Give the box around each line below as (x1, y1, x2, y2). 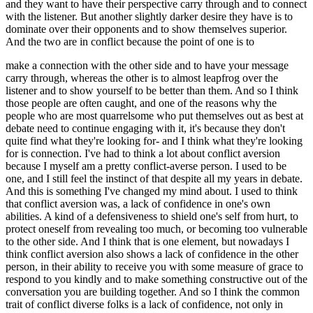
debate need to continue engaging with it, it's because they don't (6, 122, 285, 134)
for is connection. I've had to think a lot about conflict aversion (6, 147, 280, 159)
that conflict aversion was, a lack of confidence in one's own (6, 197, 270, 210)
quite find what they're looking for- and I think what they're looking (6, 134, 303, 147)
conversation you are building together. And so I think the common (6, 285, 300, 298)
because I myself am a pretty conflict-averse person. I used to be (6, 159, 286, 172)
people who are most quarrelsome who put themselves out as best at (6, 109, 303, 122)
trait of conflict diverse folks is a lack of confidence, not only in (6, 298, 283, 310)
